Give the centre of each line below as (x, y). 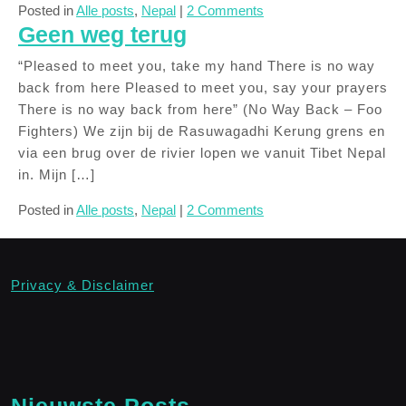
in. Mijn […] (57, 174)
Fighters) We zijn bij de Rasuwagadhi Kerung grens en (202, 131)
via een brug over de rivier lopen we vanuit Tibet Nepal (202, 153)
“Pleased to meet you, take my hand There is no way (197, 66)
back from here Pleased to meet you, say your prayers (203, 87)
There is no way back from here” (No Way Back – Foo (200, 109)
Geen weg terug (102, 34)
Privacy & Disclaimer (82, 285)
